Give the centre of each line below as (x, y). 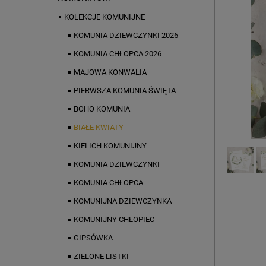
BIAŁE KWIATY (99, 128)
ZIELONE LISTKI (101, 256)
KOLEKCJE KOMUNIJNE (104, 17)
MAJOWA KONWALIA (110, 72)
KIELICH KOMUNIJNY (110, 146)
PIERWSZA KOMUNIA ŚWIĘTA (125, 91)
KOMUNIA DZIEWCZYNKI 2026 (126, 36)
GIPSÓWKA (93, 238)
